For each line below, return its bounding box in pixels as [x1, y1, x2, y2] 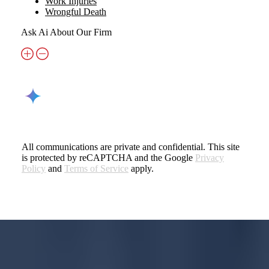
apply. [128, 163, 154, 174]
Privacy [195, 152, 224, 163]
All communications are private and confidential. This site [22, 141, 240, 152]
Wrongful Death [45, 6, 106, 17]
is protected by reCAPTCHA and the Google [22, 152, 195, 163]
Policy [22, 163, 46, 174]
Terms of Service [64, 163, 128, 174]
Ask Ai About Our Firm [21, 26, 112, 37]
